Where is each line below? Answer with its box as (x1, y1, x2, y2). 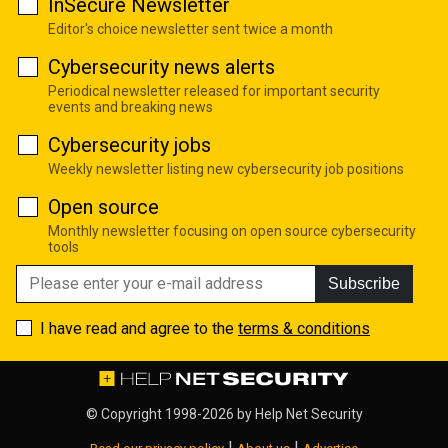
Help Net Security (254, 405, 363, 422)
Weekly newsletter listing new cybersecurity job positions (48, 160, 404, 177)
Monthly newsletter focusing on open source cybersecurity (48, 222, 416, 239)
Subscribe (328, 274, 400, 292)
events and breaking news (48, 98, 213, 115)
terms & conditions (238, 318, 370, 338)
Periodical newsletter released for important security (48, 82, 380, 99)
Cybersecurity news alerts (48, 54, 275, 79)
